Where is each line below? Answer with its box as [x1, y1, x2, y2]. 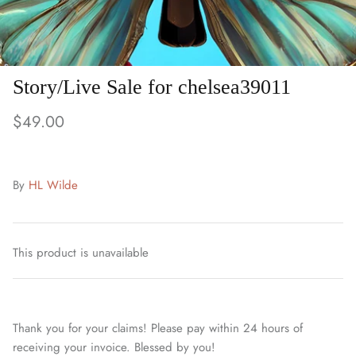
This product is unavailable [13, 243, 149, 261]
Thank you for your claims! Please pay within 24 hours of [13, 319, 303, 337]
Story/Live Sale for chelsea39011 [13, 75, 291, 99]
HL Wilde [29, 176, 78, 194]
